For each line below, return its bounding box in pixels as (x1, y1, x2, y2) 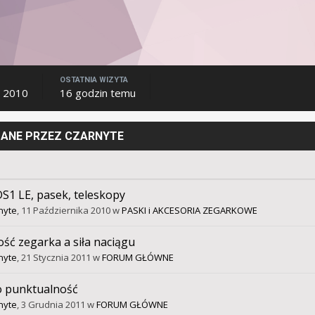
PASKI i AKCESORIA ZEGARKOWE (121, 204, 257, 217)
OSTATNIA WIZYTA (59, 75, 128, 85)
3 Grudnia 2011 (20, 298, 85, 311)
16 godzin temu (59, 86, 136, 101)
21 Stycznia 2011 (20, 251, 91, 264)
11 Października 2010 (20, 204, 110, 217)
